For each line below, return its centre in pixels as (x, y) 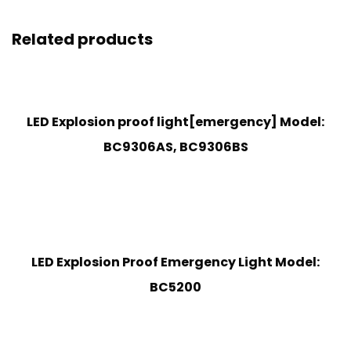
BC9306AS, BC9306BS (175, 147)
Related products (82, 40)
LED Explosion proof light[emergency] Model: (175, 122)
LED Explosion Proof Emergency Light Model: (175, 262)
